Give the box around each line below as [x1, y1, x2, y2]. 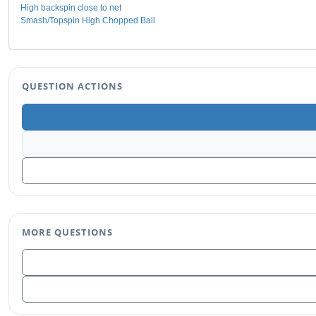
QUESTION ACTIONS [21, 80, 123, 92]
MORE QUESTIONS [21, 225, 114, 238]
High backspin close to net [20, 3, 121, 13]
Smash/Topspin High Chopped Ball [20, 16, 155, 25]
